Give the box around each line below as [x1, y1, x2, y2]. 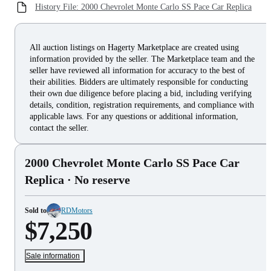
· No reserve [64, 172, 130, 186]
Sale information [26, 251, 80, 260]
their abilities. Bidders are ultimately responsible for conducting [30, 77, 248, 87]
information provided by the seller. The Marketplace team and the [30, 54, 255, 64]
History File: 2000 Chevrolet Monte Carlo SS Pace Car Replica [35, 2, 252, 12]
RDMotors [61, 206, 93, 215]
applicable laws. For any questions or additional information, [30, 111, 238, 121]
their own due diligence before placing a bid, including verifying [30, 88, 252, 98]
